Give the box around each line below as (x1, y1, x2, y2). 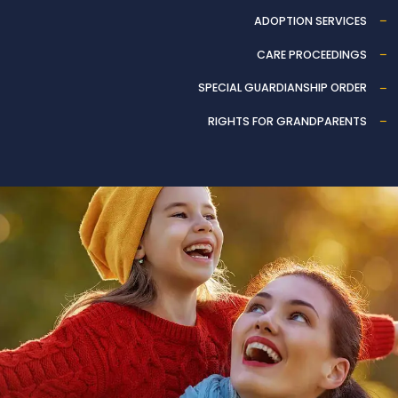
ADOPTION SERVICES (253, 12, 367, 28)
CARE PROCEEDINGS (256, 46, 367, 62)
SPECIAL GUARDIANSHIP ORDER (197, 80, 367, 96)
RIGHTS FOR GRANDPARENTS (207, 113, 367, 129)
